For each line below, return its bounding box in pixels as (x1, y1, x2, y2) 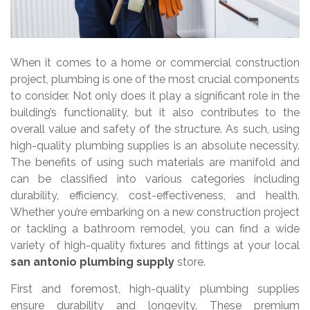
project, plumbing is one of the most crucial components (10, 73, 300, 86)
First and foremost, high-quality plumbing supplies (10, 282, 300, 296)
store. (174, 255, 206, 269)
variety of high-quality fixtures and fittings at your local (10, 239, 300, 253)
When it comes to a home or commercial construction (10, 56, 300, 70)
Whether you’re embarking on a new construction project (10, 206, 300, 219)
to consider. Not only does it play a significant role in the (10, 89, 300, 103)
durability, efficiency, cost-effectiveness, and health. (10, 189, 300, 203)
